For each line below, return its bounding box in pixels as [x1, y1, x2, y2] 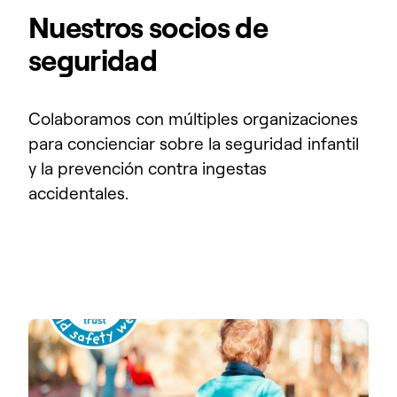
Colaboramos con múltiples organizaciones [28, 107, 358, 129]
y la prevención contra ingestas [28, 157, 267, 179]
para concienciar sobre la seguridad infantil [28, 132, 359, 154]
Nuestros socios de [28, 8, 269, 46]
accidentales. [28, 182, 128, 204]
